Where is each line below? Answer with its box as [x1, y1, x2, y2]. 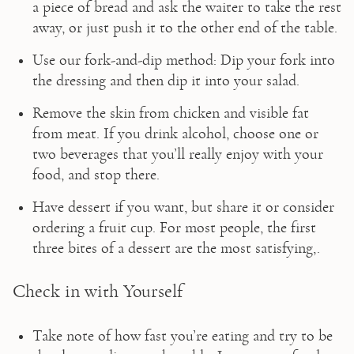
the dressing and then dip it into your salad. [32, 72, 299, 88]
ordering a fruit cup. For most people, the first [32, 219, 316, 235]
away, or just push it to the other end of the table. [32, 19, 337, 36]
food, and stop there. [32, 166, 164, 183]
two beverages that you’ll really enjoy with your [32, 145, 323, 162]
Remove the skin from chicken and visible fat [32, 104, 309, 121]
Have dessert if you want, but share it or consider [32, 198, 334, 215]
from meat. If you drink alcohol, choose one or [32, 125, 318, 141]
